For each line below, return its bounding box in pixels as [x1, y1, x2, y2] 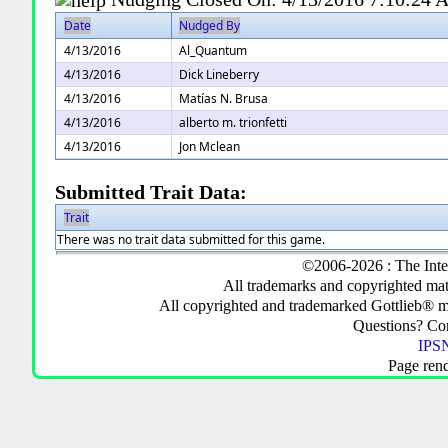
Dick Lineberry [179, 66, 260, 84]
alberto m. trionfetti [179, 114, 288, 132]
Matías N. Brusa [179, 90, 269, 108]
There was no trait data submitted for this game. [57, 231, 326, 249]
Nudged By [179, 17, 241, 35]
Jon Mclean [179, 138, 241, 156]
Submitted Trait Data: [55, 182, 248, 204]
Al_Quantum [179, 42, 248, 60]
